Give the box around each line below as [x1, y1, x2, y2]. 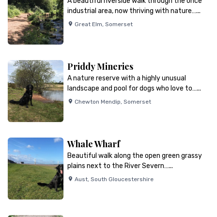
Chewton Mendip [74, 98, 121, 105]
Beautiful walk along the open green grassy [67, 152, 202, 160]
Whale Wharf [67, 138, 120, 150]
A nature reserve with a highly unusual [67, 74, 186, 82]
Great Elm [74, 21, 102, 28]
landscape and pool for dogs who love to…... [67, 84, 201, 93]
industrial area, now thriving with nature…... [67, 7, 201, 15]
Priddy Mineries [67, 61, 133, 72]
